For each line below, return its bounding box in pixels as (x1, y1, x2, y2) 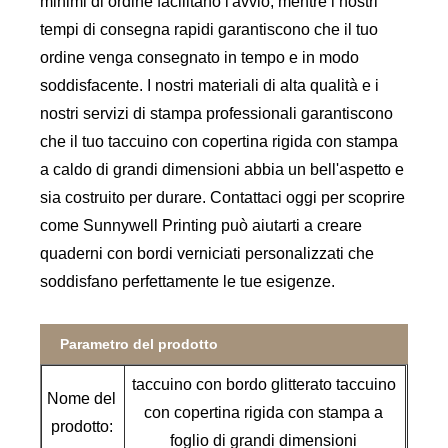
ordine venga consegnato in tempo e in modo (40, 49, 360, 67)
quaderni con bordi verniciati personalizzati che (40, 245, 375, 263)
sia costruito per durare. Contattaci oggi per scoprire (40, 189, 406, 207)
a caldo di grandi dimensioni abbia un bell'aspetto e (40, 161, 405, 179)
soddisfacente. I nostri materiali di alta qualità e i (40, 77, 380, 95)
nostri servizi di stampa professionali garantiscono (40, 105, 394, 123)
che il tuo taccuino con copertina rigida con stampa (40, 133, 399, 151)
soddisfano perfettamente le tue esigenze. (40, 273, 336, 291)
